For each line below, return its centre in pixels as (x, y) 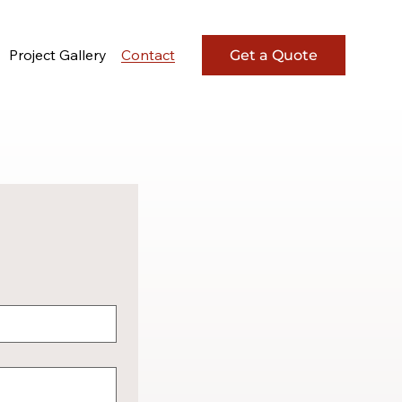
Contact (149, 54)
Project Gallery (58, 54)
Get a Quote (274, 55)
